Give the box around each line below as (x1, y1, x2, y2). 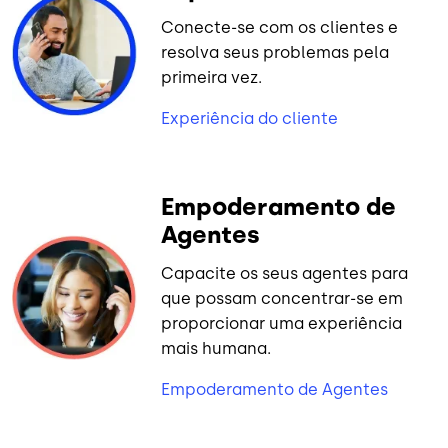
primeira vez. (161, 68, 263, 88)
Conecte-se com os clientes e (161, 18, 399, 38)
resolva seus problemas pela (161, 43, 390, 63)
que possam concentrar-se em (161, 289, 404, 309)
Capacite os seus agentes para (161, 264, 409, 284)
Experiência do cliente (161, 109, 339, 129)
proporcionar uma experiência (161, 314, 403, 334)
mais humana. (161, 339, 272, 359)
